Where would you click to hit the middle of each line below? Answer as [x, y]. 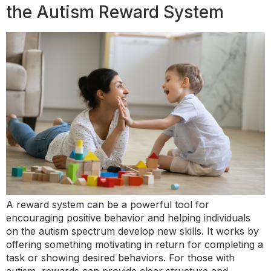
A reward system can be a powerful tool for [108, 205]
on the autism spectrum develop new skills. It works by [132, 231]
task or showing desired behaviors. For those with [120, 258]
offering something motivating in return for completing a [135, 245]
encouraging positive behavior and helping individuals [128, 218]
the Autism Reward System [115, 12]
